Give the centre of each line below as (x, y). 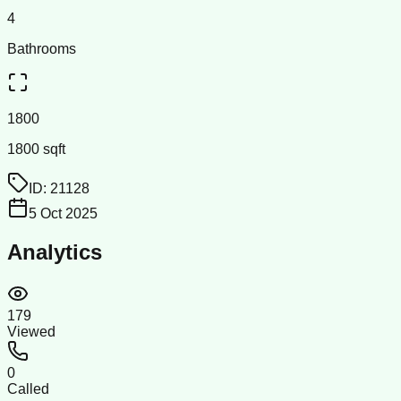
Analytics (55, 252)
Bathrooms (42, 48)
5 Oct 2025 (63, 213)
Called (28, 388)
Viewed (31, 331)
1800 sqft (36, 149)
